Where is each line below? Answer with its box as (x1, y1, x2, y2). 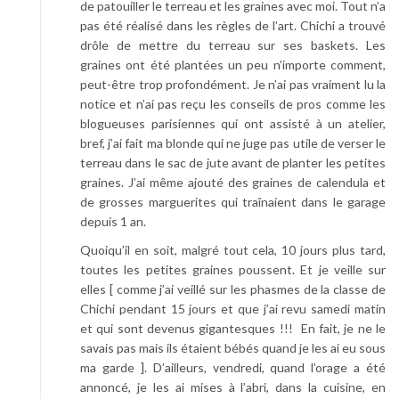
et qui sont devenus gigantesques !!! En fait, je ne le (80, 320, 386, 336)
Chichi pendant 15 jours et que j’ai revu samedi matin (80, 300, 386, 316)
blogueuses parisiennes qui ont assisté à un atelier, (80, 115, 386, 131)
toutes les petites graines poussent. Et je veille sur (80, 261, 386, 277)
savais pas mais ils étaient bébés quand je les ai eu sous (80, 339, 386, 355)
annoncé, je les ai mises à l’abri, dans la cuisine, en (80, 379, 386, 395)
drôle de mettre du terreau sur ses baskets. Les (80, 37, 386, 53)
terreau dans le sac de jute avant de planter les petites (80, 154, 386, 170)
